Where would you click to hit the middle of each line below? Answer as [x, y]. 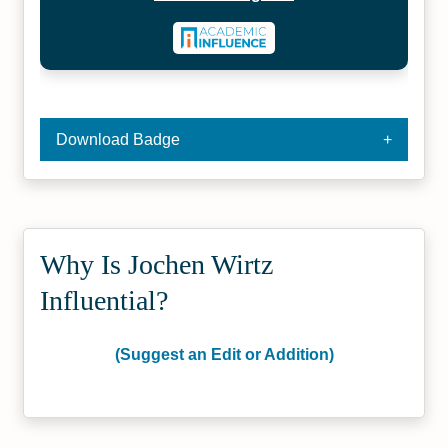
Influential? [104, 300]
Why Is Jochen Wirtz [157, 264]
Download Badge [118, 139]
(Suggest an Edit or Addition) [224, 354]
